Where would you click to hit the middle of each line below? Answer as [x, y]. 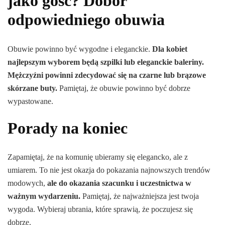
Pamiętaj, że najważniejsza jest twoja [140, 196]
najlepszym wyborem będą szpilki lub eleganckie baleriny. [106, 62]
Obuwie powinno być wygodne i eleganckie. [79, 49]
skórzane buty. [32, 88]
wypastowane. [30, 101]
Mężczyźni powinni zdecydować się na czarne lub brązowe [107, 75]
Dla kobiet [169, 49]
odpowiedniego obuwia [86, 20]
